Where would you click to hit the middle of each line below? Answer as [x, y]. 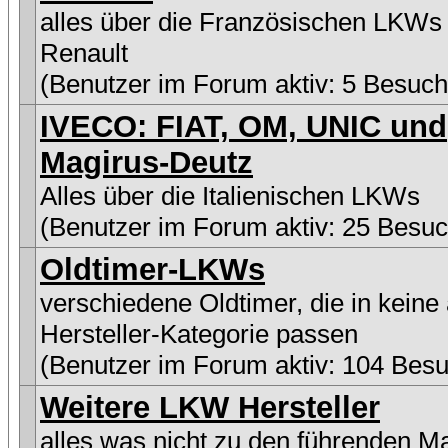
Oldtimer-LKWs [152, 269]
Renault [84, 53]
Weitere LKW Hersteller [210, 407]
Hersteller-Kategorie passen [199, 334]
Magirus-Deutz [146, 162]
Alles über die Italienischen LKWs [230, 196]
